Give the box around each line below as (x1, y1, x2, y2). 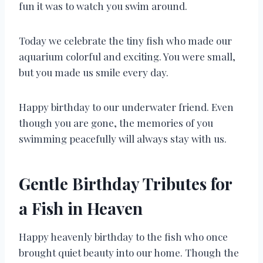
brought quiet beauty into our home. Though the (19, 246, 239, 259)
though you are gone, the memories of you (19, 116, 213, 130)
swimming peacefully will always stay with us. (19, 132, 227, 146)
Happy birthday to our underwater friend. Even (19, 100, 234, 114)
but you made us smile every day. (19, 66, 168, 79)
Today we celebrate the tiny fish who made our (19, 34, 232, 48)
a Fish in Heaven (19, 197, 143, 220)
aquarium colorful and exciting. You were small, (19, 50, 235, 63)
